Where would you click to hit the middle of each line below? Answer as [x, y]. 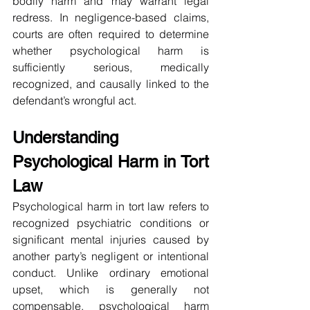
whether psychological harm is [111, 51]
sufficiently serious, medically [111, 67]
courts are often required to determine [111, 34]
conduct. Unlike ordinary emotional [111, 273]
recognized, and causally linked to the [111, 84]
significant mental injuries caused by [111, 240]
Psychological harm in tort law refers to [111, 207]
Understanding [65, 138]
